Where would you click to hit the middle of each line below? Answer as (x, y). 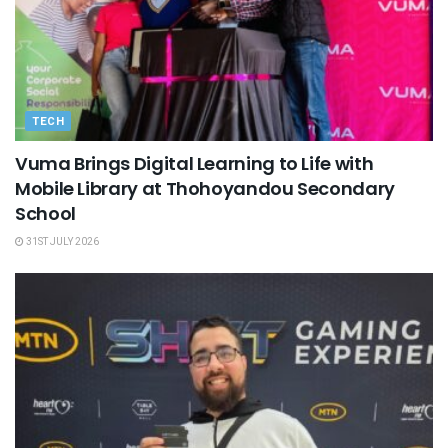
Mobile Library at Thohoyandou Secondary (205, 189)
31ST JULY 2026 (61, 242)
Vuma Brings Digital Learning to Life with (194, 164)
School (45, 214)
